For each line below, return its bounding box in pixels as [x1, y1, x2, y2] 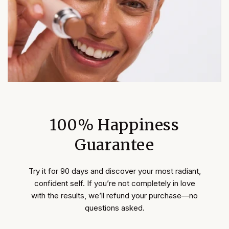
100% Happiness [50, 114, 179, 134]
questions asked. [84, 202, 145, 213]
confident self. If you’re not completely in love [34, 178, 195, 188]
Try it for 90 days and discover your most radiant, [28, 166, 201, 176]
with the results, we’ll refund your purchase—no [31, 190, 198, 200]
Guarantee [75, 134, 154, 154]
